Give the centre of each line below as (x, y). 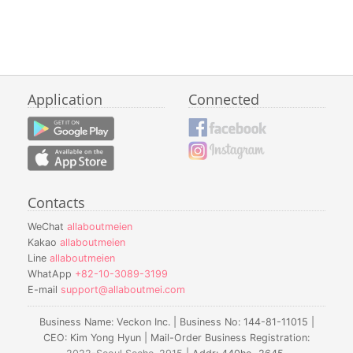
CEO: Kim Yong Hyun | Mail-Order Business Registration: (176, 337)
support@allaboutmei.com (123, 289)
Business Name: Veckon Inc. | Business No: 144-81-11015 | (176, 321)
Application (65, 99)
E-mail (44, 289)
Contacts (56, 202)
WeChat (47, 226)
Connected (224, 99)
